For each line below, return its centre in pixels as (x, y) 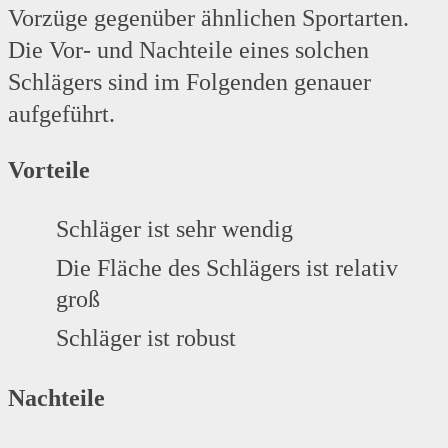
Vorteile (49, 170)
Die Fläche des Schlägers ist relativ (227, 268)
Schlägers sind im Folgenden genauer (189, 82)
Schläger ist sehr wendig (174, 229)
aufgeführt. (61, 114)
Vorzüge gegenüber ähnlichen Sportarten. (208, 18)
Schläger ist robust (146, 338)
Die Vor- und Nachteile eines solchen (188, 50)
